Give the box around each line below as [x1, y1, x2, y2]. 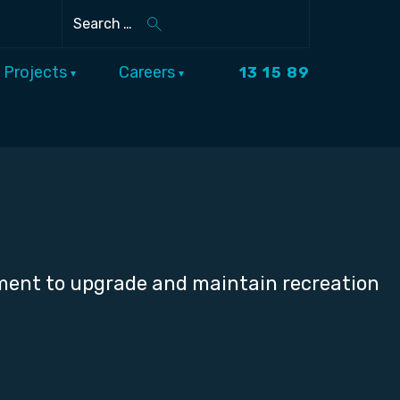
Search [111, 24, 159, 42]
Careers [119, 62, 179, 83]
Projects [4, 62, 71, 83]
